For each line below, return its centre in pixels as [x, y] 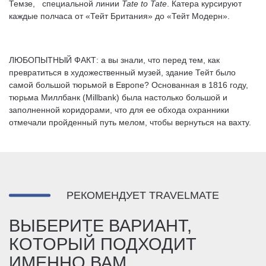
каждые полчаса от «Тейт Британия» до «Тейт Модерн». [119, 16]
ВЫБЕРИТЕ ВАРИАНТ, [100, 226]
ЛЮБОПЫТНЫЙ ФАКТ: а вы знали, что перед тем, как [114, 60]
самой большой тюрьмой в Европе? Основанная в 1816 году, [129, 85]
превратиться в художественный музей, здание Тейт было [122, 72]
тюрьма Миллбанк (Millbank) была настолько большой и [118, 97]
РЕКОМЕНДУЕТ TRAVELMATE [143, 195]
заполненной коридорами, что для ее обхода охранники [119, 110]
